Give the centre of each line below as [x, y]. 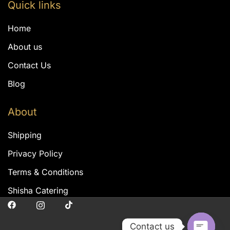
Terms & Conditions [45, 172]
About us [25, 46]
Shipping [25, 135]
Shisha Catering [38, 190]
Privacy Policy [35, 153]
